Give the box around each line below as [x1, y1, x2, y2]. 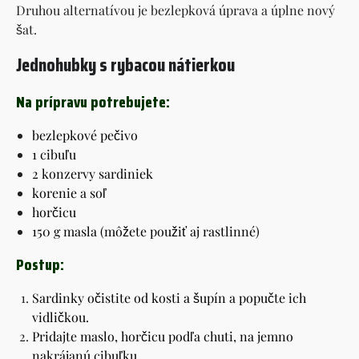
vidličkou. [32, 308, 89, 325]
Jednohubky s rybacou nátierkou [16, 50, 235, 79]
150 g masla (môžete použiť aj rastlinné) [32, 222, 260, 240]
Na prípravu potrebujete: [16, 88, 170, 115]
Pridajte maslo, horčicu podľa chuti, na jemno [32, 327, 293, 345]
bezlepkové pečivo [32, 126, 138, 143]
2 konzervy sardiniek [32, 164, 153, 182]
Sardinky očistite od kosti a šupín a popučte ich [32, 288, 306, 306]
